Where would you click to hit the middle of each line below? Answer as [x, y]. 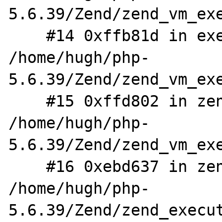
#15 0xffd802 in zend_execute [28, 101]
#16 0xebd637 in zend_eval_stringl [28, 166]
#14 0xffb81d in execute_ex [28, 36]
